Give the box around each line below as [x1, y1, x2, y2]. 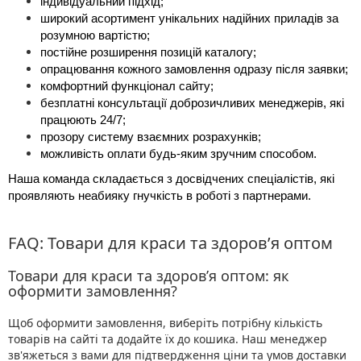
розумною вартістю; [40, 29, 150, 43]
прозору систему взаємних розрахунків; [40, 131, 261, 144]
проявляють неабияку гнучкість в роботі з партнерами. [8, 189, 314, 203]
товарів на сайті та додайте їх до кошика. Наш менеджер [8, 331, 327, 347]
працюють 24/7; [40, 114, 126, 127]
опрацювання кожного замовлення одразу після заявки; [40, 63, 348, 77]
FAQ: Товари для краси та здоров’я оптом [8, 232, 333, 255]
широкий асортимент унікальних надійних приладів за [40, 12, 338, 26]
